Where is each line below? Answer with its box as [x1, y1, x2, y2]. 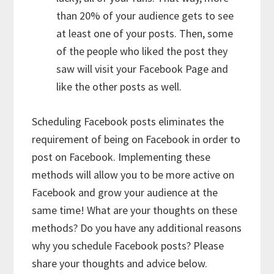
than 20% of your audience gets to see [56, 8, 234, 23]
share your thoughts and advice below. [32, 256, 208, 270]
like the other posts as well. [56, 79, 182, 94]
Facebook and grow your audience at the [32, 185, 218, 199]
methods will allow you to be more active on [32, 167, 235, 182]
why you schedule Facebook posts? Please [32, 238, 224, 253]
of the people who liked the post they [56, 43, 228, 58]
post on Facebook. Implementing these [32, 149, 211, 164]
